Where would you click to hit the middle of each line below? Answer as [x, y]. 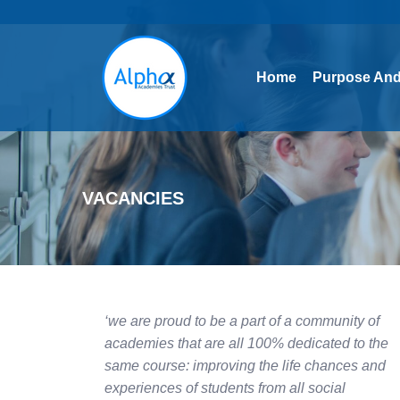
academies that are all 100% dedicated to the [246, 343]
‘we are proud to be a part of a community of [242, 321]
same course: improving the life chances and [245, 366]
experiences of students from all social [225, 388]
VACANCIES [133, 198]
